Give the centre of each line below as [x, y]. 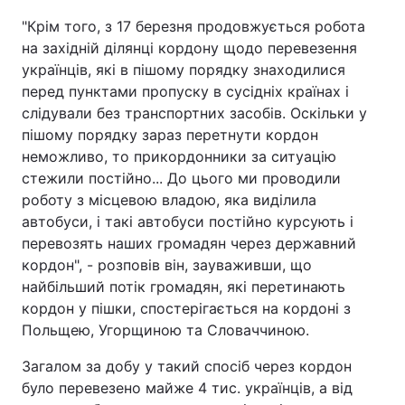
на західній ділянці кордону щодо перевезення [189, 48]
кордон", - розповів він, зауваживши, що [167, 265]
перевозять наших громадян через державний [189, 243]
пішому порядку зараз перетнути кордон [170, 135]
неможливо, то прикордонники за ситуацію [179, 156]
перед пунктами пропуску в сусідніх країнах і [185, 91]
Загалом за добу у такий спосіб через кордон [187, 366]
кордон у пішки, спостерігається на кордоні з [186, 308]
